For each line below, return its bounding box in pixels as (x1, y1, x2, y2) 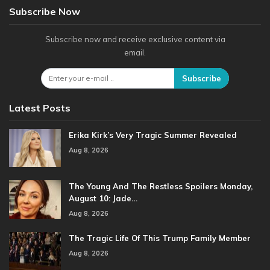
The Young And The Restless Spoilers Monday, (69, 181, 253, 192)
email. (124, 47, 146, 57)
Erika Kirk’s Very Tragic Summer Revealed (69, 130, 237, 140)
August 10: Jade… (69, 193, 137, 204)
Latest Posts (9, 101, 71, 114)
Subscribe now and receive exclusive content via (45, 34, 225, 44)
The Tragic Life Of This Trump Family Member (69, 233, 251, 243)
